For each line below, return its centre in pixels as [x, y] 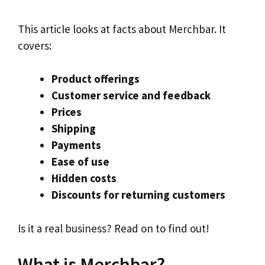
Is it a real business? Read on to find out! [114, 228]
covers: [35, 45]
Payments [76, 145]
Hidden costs [84, 178]
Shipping [74, 129]
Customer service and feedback [131, 96]
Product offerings [96, 79]
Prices [67, 112]
